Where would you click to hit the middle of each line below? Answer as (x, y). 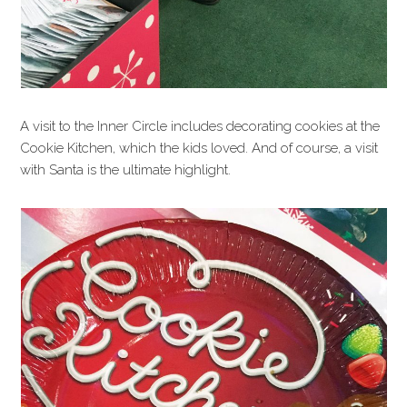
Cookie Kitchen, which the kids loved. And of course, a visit (199, 148)
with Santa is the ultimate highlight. (126, 170)
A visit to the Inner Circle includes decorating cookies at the (200, 126)
